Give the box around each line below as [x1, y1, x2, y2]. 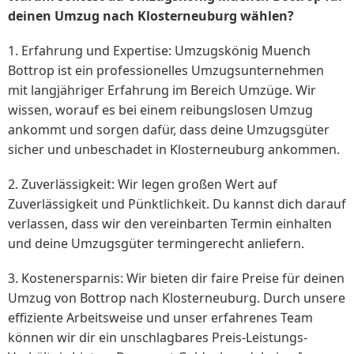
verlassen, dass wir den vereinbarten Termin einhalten [8, 215, 332, 233]
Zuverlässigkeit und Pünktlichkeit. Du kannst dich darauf [8, 195, 346, 213]
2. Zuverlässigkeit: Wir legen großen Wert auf [8, 175, 277, 194]
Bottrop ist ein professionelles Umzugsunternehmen [8, 62, 324, 80]
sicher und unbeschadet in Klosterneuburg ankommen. [8, 141, 340, 159]
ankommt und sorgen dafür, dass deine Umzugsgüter [8, 121, 330, 139]
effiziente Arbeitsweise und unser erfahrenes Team [8, 309, 313, 327]
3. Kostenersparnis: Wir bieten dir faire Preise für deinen [8, 269, 345, 288]
